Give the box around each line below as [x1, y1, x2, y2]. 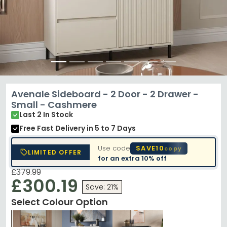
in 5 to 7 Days [87, 123, 136, 133]
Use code [98, 143, 131, 153]
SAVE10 [136, 143, 164, 153]
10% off [141, 153, 167, 163]
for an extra [98, 153, 142, 163]
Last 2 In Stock [19, 109, 73, 120]
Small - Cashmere [11, 98, 97, 111]
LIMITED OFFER [27, 148, 82, 157]
